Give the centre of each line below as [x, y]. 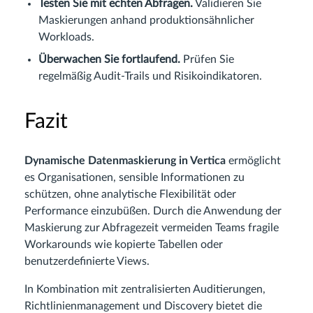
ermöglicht [253, 160]
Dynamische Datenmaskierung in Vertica [125, 160]
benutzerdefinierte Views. [87, 261]
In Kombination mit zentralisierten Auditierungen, [145, 289]
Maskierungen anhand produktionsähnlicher [146, 20]
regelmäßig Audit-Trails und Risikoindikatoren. [150, 76]
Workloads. [66, 37]
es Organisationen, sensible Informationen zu [134, 177]
